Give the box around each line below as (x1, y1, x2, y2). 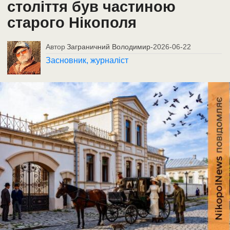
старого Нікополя (7, 14, 137, 31)
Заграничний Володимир (67, 43, 151, 51)
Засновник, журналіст (46, 56, 129, 65)
